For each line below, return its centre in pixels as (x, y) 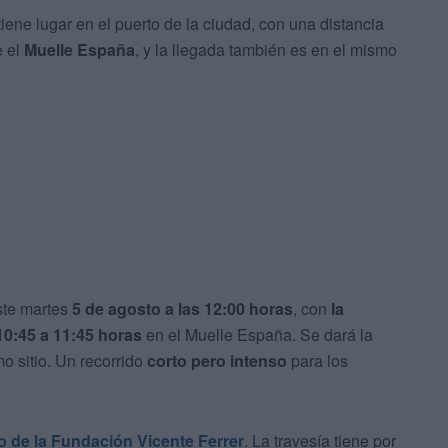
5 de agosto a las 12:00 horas (182, 309)
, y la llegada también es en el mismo (266, 50)
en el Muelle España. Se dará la (259, 335)
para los (317, 361)
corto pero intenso (217, 361)
